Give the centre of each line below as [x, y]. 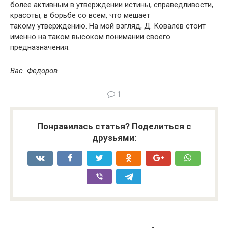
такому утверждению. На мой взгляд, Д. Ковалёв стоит [108, 26]
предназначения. [40, 48]
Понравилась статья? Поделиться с [114, 126]
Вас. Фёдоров [34, 71]
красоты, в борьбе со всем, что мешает [80, 16]
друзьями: [114, 138]
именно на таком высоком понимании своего [90, 37]
